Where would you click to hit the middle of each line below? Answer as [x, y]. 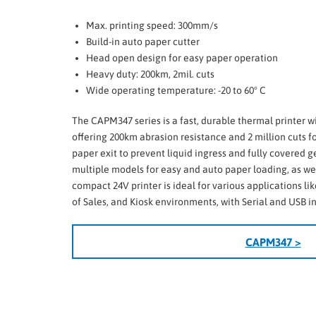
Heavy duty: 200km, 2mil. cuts [150, 74]
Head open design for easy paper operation [182, 58]
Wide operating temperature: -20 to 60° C [176, 91]
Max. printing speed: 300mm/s [152, 26]
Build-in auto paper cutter [143, 42]
